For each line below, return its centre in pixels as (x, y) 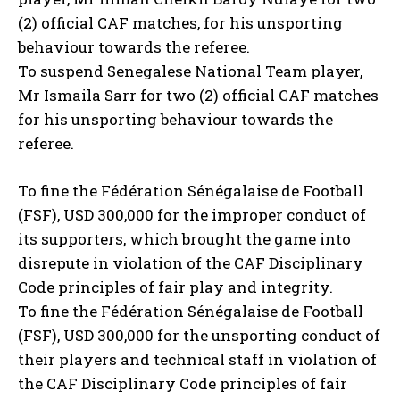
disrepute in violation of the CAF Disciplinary (191, 263)
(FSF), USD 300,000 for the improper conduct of (192, 215)
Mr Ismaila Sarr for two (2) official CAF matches (198, 96)
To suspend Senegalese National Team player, (190, 71)
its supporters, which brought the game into (184, 239)
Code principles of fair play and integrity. (175, 287)
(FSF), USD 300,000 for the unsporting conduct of (199, 336)
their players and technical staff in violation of (197, 360)
